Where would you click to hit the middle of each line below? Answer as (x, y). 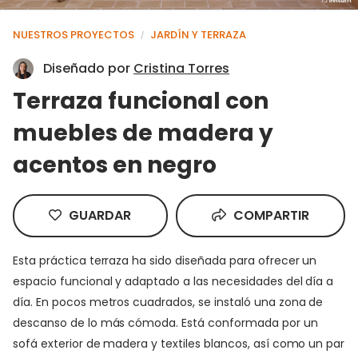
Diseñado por (88, 68)
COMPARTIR (269, 215)
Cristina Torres (181, 68)
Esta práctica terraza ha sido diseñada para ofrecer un (165, 260)
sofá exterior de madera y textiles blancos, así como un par (179, 343)
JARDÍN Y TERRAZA (198, 34)
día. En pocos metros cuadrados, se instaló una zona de (168, 302)
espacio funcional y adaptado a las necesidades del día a (173, 281)
